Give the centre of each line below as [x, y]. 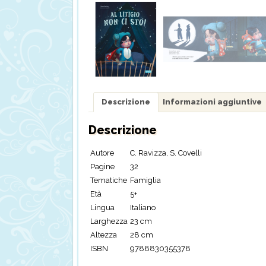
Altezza [104, 235]
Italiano [143, 208]
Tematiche [109, 180]
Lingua [102, 208]
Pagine [102, 167]
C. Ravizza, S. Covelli [166, 153]
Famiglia [145, 180]
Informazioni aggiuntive [212, 102]
